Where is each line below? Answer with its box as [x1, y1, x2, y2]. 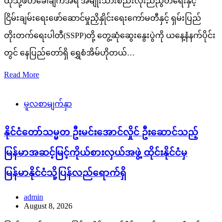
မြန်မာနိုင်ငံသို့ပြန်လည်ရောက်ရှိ [4, 167, 126, 178]
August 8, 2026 [24, 202, 72, 211]
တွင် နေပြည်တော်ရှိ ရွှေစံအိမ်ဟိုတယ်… [4, 48, 135, 57]
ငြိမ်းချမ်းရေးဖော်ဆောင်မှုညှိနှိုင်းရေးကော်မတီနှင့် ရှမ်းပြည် [4, 13, 201, 22]
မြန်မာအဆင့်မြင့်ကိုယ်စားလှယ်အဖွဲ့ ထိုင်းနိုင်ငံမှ [4, 147, 187, 158]
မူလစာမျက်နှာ [24, 99, 72, 108]
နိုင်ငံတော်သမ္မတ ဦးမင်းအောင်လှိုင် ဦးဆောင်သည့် [4, 126, 198, 137]
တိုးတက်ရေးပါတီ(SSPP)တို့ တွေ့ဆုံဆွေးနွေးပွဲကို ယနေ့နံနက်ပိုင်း [4, 31, 216, 40]
